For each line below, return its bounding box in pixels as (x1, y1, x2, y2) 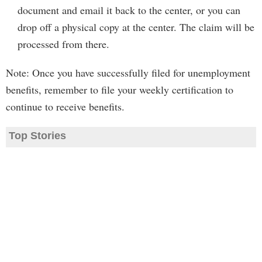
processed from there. (18, 37, 109, 51)
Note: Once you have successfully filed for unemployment (6, 65, 250, 80)
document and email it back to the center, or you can (18, 3, 240, 17)
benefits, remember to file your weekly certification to (6, 82, 233, 96)
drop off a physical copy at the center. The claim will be (18, 20, 254, 34)
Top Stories (9, 130, 66, 142)
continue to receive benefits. (6, 99, 125, 113)
